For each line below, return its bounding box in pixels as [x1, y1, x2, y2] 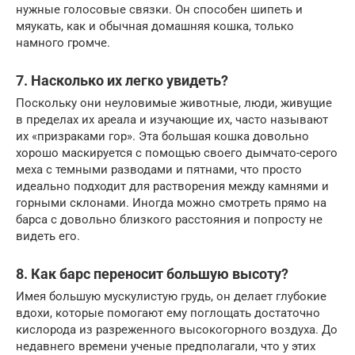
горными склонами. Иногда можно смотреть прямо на [16, 196, 326, 211]
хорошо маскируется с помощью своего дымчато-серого [16, 146, 338, 161]
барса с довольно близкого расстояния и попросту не [16, 212, 323, 227]
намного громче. [16, 36, 110, 51]
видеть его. [16, 229, 80, 244]
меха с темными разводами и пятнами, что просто [16, 162, 302, 177]
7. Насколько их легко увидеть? [16, 72, 228, 90]
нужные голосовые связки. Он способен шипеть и [16, 2, 303, 17]
